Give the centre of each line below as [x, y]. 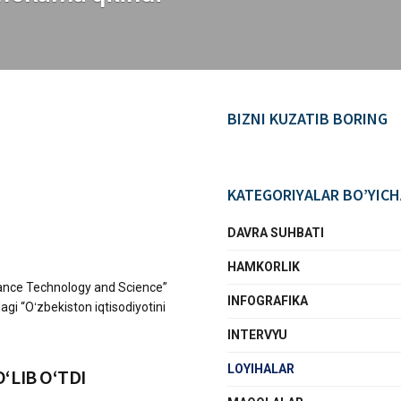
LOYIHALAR [261, 369]
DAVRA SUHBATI [276, 233]
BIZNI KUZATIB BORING [307, 119]
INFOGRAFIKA [268, 301]
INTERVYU [257, 335]
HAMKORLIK [264, 267]
